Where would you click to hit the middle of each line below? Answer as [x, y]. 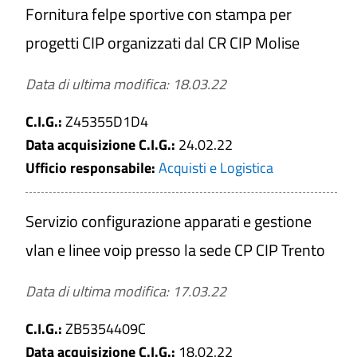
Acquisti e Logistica [216, 168]
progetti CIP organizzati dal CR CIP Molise [163, 43]
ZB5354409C [106, 329]
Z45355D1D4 [107, 122]
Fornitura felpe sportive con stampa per [159, 14]
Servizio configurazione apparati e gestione [169, 221]
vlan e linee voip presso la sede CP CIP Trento [175, 250]
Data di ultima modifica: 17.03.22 [126, 291]
